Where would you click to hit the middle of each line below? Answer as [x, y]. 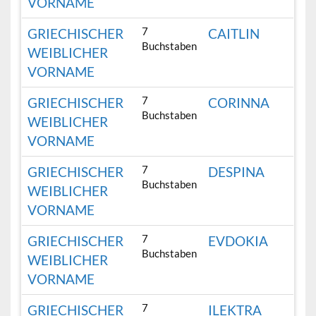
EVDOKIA [238, 241]
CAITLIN [234, 34]
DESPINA [237, 172]
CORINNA [239, 103]
